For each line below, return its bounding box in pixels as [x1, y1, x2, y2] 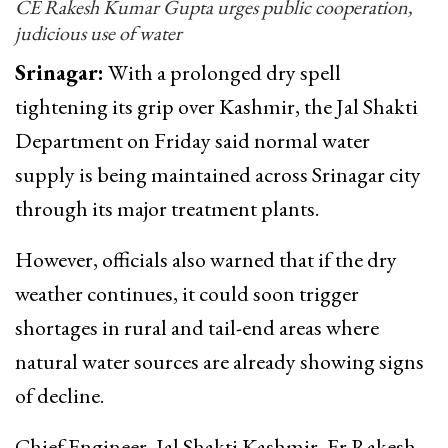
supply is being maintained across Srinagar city [15, 160, 421, 190]
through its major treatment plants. [15, 194, 319, 224]
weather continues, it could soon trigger [15, 279, 359, 309]
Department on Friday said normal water [15, 126, 370, 156]
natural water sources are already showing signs [15, 347, 424, 377]
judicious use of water [15, 20, 182, 47]
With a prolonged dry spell [104, 58, 341, 88]
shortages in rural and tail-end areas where [15, 313, 379, 343]
